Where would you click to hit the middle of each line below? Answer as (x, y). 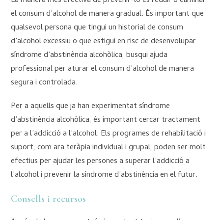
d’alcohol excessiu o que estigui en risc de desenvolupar (104, 42)
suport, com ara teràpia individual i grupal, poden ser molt (109, 148)
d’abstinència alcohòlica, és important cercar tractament (106, 121)
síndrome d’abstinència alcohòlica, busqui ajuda (89, 56)
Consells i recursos (49, 199)
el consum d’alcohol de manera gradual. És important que (108, 14)
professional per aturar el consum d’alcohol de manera (103, 69)
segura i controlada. (44, 83)
